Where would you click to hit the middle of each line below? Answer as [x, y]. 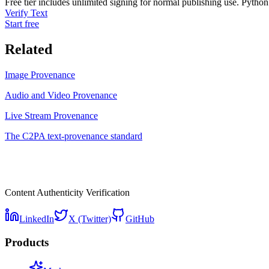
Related [29, 49]
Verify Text [26, 13]
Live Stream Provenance [51, 115]
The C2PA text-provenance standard [74, 136]
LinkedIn [37, 219]
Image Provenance [40, 74]
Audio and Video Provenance [61, 95]
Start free [22, 24]
